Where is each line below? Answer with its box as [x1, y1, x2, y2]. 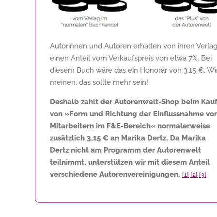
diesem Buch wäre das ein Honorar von [50, 65, 184, 75]
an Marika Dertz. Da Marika [108, 133, 206, 142]
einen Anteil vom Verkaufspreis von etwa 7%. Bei [50, 53, 212, 62]
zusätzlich [50, 133, 87, 142]
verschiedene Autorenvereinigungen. [50, 170, 180, 179]
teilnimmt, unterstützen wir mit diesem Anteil [50, 157, 210, 167]
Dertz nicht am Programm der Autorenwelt [50, 145, 201, 155]
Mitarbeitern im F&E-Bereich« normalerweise [50, 121, 210, 130]
